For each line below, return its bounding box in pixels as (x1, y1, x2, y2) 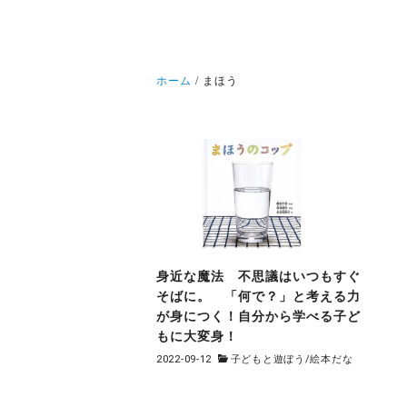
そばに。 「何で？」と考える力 (156, 289, 361, 304)
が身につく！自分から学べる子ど (156, 309, 361, 324)
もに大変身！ (156, 329, 238, 344)
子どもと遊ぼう (230, 352, 305, 365)
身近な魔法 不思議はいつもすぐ (156, 269, 361, 284)
